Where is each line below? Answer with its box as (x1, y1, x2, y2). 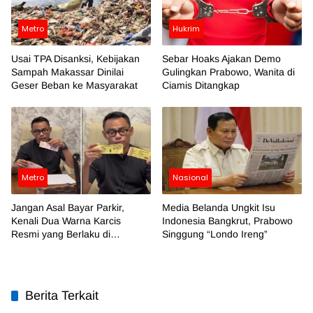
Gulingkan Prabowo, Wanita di (162, 66, 295, 78)
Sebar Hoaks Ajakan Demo (162, 52, 281, 64)
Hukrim (173, 22, 200, 34)
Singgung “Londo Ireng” (162, 228, 268, 240)
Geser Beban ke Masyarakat (11, 79, 138, 91)
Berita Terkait (25, 289, 99, 303)
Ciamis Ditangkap (162, 79, 240, 91)
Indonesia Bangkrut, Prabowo (162, 215, 293, 227)
